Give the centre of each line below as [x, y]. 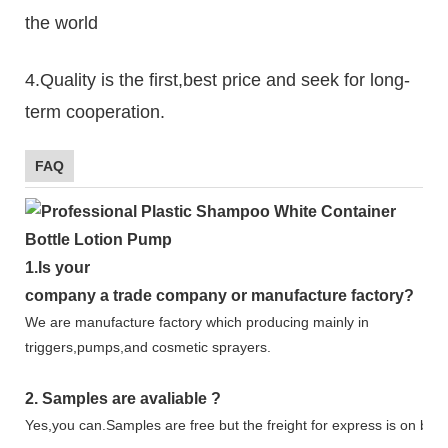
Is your [64, 267]
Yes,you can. [65, 424]
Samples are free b [166, 424]
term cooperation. [95, 111]
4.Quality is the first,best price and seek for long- [217, 79]
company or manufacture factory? [285, 295]
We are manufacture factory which [135, 321]
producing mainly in [307, 321]
